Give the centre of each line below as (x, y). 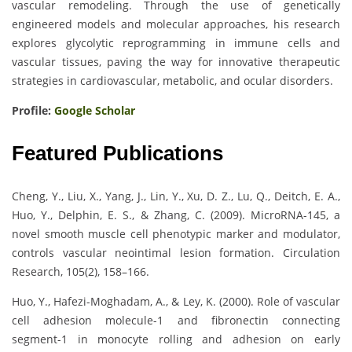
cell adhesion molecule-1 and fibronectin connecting (176, 321)
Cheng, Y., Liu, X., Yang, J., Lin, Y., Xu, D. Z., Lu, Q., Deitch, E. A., (176, 196)
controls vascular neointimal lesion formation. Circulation (176, 253)
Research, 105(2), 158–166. (81, 272)
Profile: (33, 111)
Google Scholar (95, 111)
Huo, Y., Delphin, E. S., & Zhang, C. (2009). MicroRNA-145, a (176, 215)
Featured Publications (117, 154)
